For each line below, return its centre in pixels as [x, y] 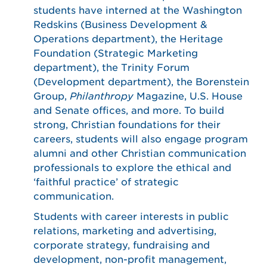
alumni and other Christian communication [140, 153]
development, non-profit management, [130, 260]
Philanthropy [102, 96]
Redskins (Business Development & [120, 25]
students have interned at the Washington [138, 10]
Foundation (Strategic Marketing [116, 53]
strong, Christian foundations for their [127, 125]
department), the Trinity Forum [111, 68]
